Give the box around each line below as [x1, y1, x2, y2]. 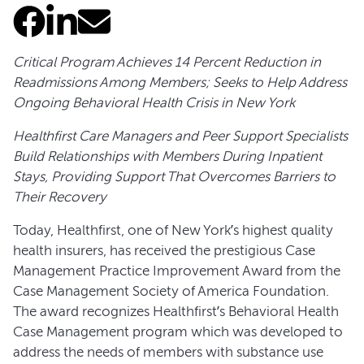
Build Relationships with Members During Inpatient [13, 148, 322, 164]
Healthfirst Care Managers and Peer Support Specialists [13, 128, 348, 144]
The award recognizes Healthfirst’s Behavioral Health [13, 303, 339, 319]
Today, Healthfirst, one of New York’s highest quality [13, 222, 333, 238]
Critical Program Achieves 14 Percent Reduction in [13, 54, 321, 70]
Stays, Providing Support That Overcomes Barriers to [13, 168, 336, 184]
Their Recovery [13, 188, 106, 205]
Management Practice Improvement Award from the [13, 262, 340, 279]
